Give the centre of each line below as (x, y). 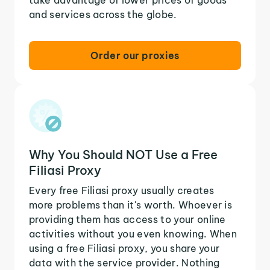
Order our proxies (135, 55)
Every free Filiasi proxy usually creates (122, 190)
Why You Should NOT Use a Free (123, 154)
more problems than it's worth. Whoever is (131, 205)
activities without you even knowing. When (133, 234)
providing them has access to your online (127, 219)
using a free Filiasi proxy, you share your (124, 248)
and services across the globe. (103, 14)
